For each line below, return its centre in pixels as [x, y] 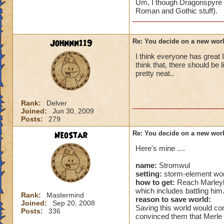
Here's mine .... [160, 148]
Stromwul [173, 165]
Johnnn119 [71, 43]
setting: [149, 174]
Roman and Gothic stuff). [176, 11]
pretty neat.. [155, 73]
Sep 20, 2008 [74, 203]
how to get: [155, 182]
